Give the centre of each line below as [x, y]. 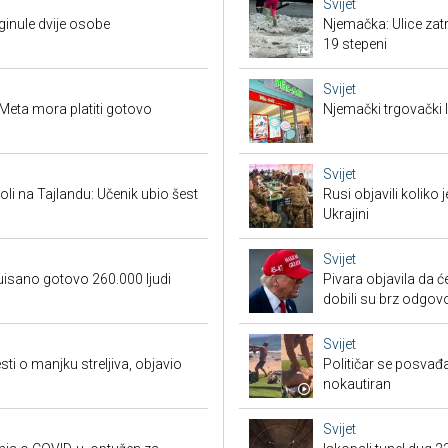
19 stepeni [355, 44]
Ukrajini [346, 214]
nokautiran [357, 384]
